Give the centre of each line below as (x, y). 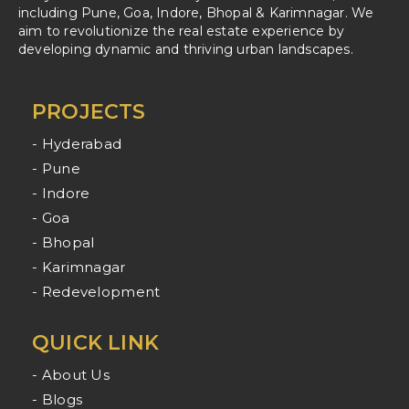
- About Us (71, 374)
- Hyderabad (77, 143)
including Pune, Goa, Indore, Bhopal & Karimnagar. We (196, 12)
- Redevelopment (96, 291)
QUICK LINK (95, 342)
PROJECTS (89, 111)
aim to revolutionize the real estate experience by (182, 31)
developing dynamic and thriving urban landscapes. (186, 49)
